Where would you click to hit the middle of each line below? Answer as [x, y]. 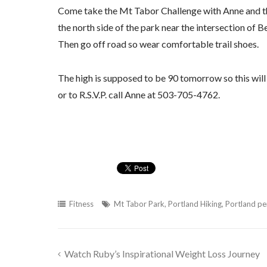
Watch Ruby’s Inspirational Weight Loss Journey [162, 253]
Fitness [81, 204]
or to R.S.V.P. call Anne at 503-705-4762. [139, 94]
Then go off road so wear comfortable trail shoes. [158, 44]
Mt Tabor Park [139, 204]
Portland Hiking [195, 204]
